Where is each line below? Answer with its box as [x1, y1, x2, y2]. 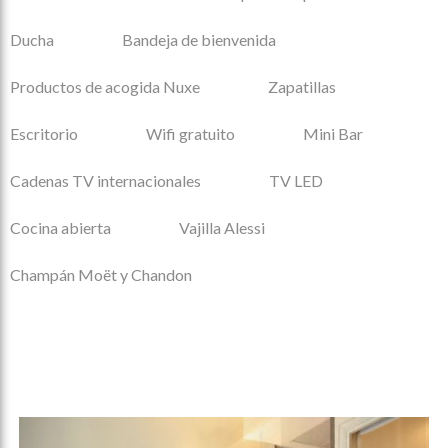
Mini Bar [303, 124, 363, 144]
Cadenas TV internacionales [10, 171, 201, 191]
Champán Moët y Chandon [10, 265, 192, 285]
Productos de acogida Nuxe [10, 77, 200, 97]
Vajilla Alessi [179, 218, 265, 238]
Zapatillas [268, 77, 336, 97]
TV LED [269, 171, 323, 191]
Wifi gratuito [146, 124, 235, 144]
